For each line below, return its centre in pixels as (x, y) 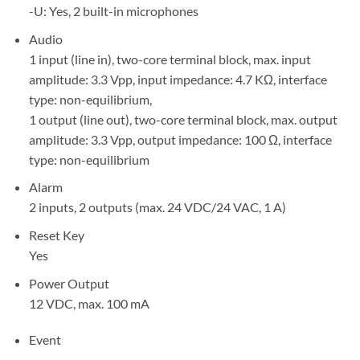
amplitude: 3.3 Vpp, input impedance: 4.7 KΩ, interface (178, 79)
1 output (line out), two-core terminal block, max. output (183, 119)
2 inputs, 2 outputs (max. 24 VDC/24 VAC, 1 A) (157, 207)
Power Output (69, 283)
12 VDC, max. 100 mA (89, 303)
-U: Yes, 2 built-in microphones (113, 11)
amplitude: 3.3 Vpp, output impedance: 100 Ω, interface (180, 139)
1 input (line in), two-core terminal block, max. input (170, 59)
